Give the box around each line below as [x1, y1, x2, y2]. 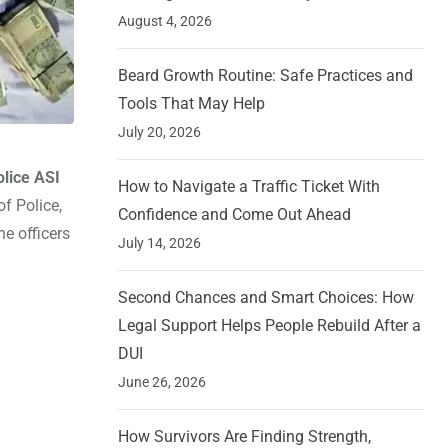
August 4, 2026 [118, 13, 212, 30]
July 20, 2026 [118, 124, 201, 141]
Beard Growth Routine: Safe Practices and [118, 66, 413, 86]
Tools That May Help [118, 94, 265, 114]
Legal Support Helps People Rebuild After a [118, 316, 421, 336]
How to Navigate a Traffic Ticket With [118, 177, 380, 197]
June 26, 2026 [118, 374, 206, 391]
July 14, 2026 [118, 235, 201, 252]
